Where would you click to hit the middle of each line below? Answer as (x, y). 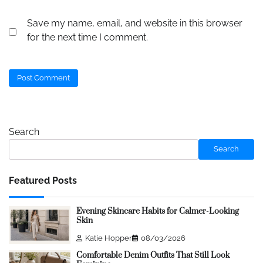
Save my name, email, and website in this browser (135, 23)
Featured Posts (43, 180)
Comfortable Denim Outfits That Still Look (153, 256)
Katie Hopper (108, 238)
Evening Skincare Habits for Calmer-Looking (157, 211)
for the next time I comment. (87, 38)
